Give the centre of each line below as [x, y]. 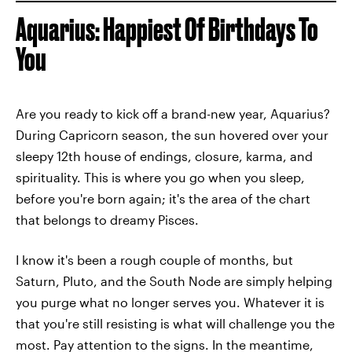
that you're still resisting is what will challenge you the [175, 323]
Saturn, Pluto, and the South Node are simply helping [174, 280]
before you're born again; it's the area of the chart [163, 198]
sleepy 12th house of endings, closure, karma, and [164, 156]
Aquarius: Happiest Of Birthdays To [167, 29]
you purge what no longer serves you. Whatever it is [170, 302]
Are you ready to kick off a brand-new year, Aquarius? [173, 113]
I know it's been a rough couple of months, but [154, 259]
